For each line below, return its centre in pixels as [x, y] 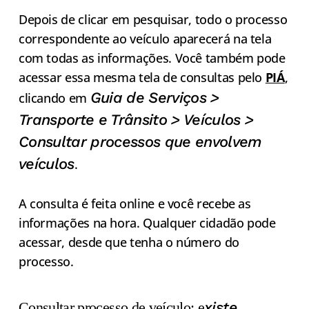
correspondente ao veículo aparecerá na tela [145, 39]
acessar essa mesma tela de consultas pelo [142, 78]
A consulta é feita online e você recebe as [134, 204]
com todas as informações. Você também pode [152, 58]
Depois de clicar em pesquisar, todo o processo [153, 20]
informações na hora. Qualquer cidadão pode [147, 223]
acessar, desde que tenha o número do [129, 242]
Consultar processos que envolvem [140, 142]
